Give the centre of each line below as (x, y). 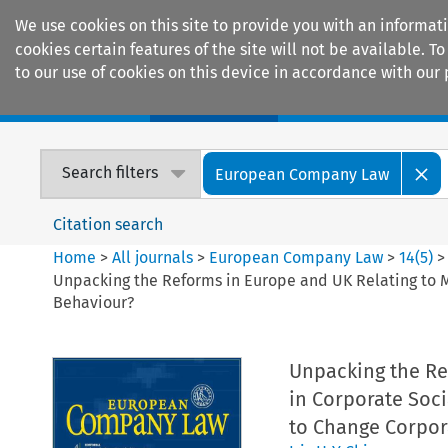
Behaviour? (94, 302)
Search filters (110, 173)
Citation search (108, 224)
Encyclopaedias (369, 101)
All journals (155, 257)
